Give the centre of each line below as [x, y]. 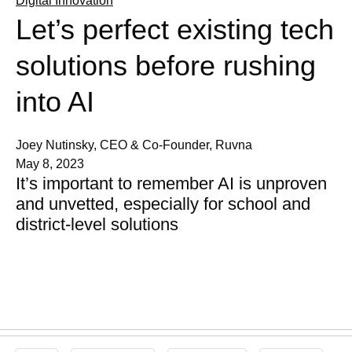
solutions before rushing [166, 66]
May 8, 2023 [50, 164]
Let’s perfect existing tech [175, 30]
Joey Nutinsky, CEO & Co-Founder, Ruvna [134, 145]
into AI [55, 102]
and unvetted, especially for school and [163, 204]
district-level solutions [97, 225]
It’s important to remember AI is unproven [171, 184]
